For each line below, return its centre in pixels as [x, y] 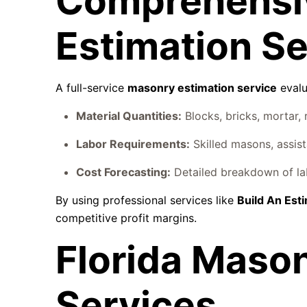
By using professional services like [147, 200]
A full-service [92, 88]
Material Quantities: [129, 116]
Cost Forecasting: [124, 172]
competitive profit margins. [126, 218]
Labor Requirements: [133, 144]
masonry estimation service [202, 88]
